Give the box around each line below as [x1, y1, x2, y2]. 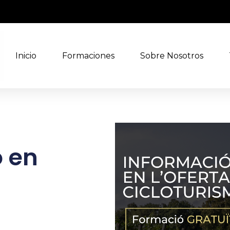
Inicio [15, 51, 36, 61]
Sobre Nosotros [140, 51, 203, 61]
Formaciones [62, 51, 114, 61]
